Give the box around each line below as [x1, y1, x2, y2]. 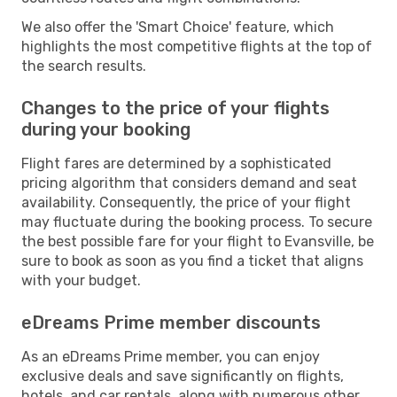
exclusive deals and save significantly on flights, [21, 367, 344, 385]
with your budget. [21, 271, 141, 289]
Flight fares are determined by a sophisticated [21, 154, 331, 172]
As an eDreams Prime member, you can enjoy [21, 347, 320, 365]
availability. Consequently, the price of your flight [21, 193, 351, 211]
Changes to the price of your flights [21, 97, 330, 119]
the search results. [21, 57, 146, 74]
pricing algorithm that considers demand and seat [21, 174, 357, 191]
